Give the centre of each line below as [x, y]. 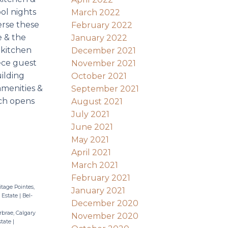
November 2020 [105, 216]
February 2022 [102, 25]
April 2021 [91, 152]
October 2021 [99, 76]
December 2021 [104, 50]
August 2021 [97, 101]
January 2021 [98, 190]
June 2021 [92, 127]
